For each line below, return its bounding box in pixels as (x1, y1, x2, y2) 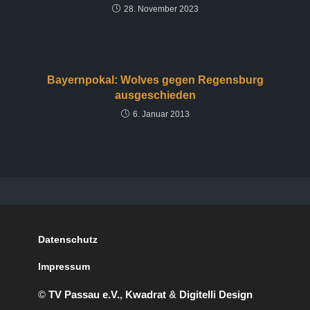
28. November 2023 (123, 4, 199, 14)
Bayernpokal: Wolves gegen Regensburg (46, 74, 264, 86)
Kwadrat (125, 289, 167, 300)
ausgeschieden (114, 89, 196, 101)
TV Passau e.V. (48, 289, 120, 300)
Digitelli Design (179, 289, 253, 300)
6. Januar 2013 (132, 109, 190, 119)
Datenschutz (38, 234, 98, 245)
